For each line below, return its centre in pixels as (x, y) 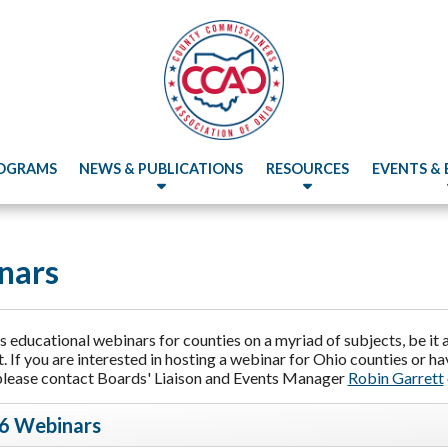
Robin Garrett (395, 377)
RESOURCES (308, 168)
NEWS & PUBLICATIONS (161, 168)
